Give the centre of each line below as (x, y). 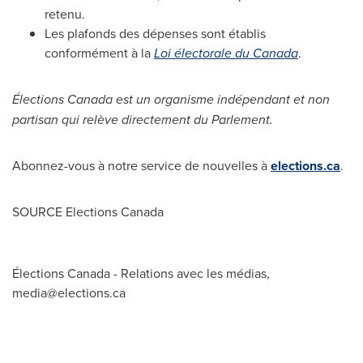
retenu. (65, 14)
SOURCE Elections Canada (88, 211)
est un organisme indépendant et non (221, 99)
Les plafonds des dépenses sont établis (155, 33)
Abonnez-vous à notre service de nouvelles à (141, 165)
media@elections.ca (69, 293)
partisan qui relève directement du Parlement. (143, 120)
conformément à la (99, 53)
